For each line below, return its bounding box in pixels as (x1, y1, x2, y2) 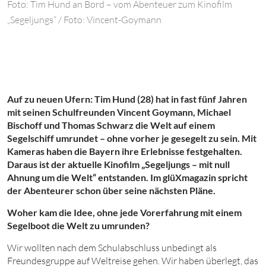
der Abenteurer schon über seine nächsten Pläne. (7, 185, 216, 196)
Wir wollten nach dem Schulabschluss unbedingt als (7, 242, 217, 253)
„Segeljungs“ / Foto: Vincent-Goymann (7, 14, 161, 25)
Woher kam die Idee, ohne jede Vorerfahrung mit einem (7, 207, 242, 218)
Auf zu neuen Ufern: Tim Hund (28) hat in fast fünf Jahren (7, 93, 247, 104)
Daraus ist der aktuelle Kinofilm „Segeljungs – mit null (7, 159, 230, 170)
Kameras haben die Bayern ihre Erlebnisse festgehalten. (7, 145, 242, 157)
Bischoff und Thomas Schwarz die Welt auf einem (7, 119, 215, 131)
